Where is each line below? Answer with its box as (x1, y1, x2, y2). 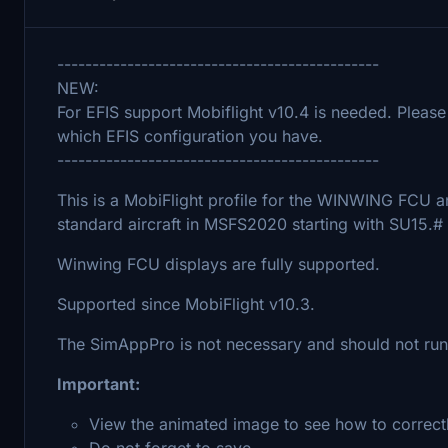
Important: (57, 373, 140, 394)
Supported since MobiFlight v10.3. (57, 293, 315, 314)
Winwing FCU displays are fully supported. (57, 253, 380, 274)
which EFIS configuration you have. (57, 125, 323, 146)
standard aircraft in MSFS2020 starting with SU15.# (57, 213, 443, 234)
